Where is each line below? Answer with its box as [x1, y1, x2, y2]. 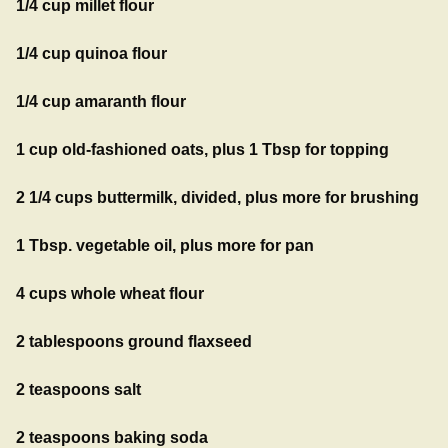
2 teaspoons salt [16, 380, 141, 398]
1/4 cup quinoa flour [16, 44, 167, 62]
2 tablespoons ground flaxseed [16, 332, 252, 350]
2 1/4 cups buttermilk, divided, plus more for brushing [16, 188, 419, 206]
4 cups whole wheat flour [16, 284, 204, 302]
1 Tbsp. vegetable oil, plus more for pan [16, 236, 314, 254]
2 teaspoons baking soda [16, 428, 208, 446]
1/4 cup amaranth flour [16, 92, 186, 110]
